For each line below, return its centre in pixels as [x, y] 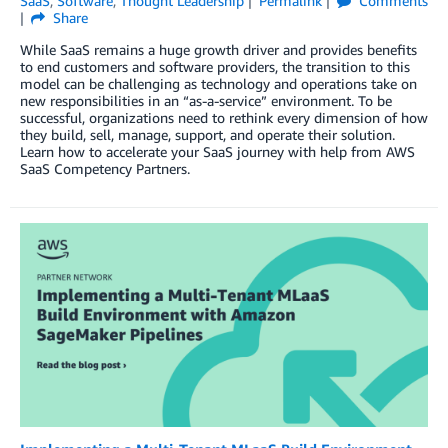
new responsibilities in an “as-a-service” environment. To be [206, 101]
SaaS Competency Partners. [105, 169]
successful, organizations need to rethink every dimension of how [224, 118]
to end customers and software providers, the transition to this [215, 67]
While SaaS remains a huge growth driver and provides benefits [218, 50]
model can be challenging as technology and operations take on [218, 84]
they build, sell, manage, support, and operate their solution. [207, 135]
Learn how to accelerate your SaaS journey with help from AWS [217, 152]
